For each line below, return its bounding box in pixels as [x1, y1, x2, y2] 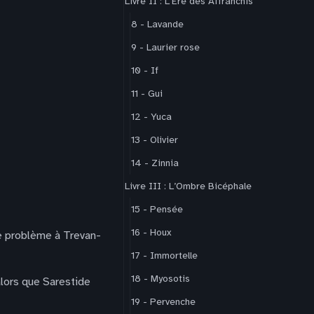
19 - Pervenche [131, 296, 196, 308]
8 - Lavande [131, 18, 184, 30]
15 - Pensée [131, 203, 183, 215]
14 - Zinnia [131, 157, 179, 169]
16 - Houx [131, 226, 171, 238]
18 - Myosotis [131, 273, 190, 285]
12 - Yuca [131, 111, 172, 123]
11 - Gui [131, 88, 163, 100]
